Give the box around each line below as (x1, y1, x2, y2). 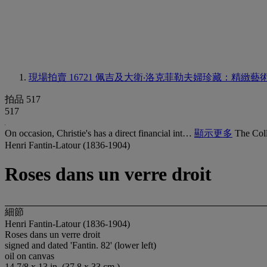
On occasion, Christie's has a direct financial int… (5, 128, 194, 138)
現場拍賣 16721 (29, 72, 95, 82)
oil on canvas (5, 250, 54, 261)
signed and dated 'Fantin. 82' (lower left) (5, 240, 156, 250)
